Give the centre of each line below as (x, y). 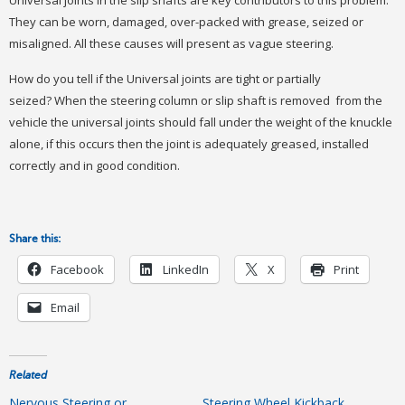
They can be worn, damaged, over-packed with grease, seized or (186, 21)
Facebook (77, 269)
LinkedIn (186, 269)
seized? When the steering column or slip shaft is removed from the (196, 101)
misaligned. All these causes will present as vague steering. (171, 43)
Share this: (35, 238)
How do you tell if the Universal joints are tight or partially (165, 79)
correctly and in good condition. (94, 166)
